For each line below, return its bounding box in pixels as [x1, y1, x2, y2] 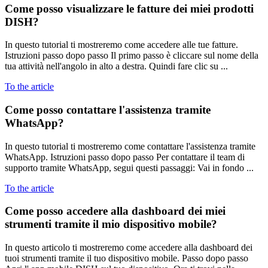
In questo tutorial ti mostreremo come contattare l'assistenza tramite [5, 141, 255, 151]
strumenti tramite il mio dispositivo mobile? [5, 218, 217, 231]
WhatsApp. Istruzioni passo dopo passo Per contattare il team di [5, 151, 245, 162]
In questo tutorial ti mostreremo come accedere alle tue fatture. [5, 39, 238, 50]
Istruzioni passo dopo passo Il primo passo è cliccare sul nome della [5, 50, 258, 61]
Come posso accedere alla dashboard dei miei [5, 205, 226, 218]
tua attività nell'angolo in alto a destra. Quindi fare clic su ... [5, 61, 228, 72]
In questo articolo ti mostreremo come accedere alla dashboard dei [5, 242, 252, 253]
